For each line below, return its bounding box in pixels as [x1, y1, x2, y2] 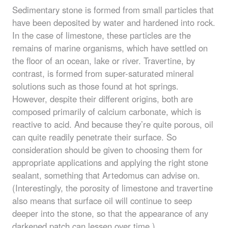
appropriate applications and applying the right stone [12, 156, 208, 168]
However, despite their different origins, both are [12, 92, 193, 105]
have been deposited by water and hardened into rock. [12, 16, 215, 28]
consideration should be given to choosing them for [12, 143, 203, 156]
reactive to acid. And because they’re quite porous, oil [12, 118, 213, 130]
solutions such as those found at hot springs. [12, 79, 179, 92]
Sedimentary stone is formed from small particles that [12, 3, 214, 16]
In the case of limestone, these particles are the [12, 28, 191, 41]
